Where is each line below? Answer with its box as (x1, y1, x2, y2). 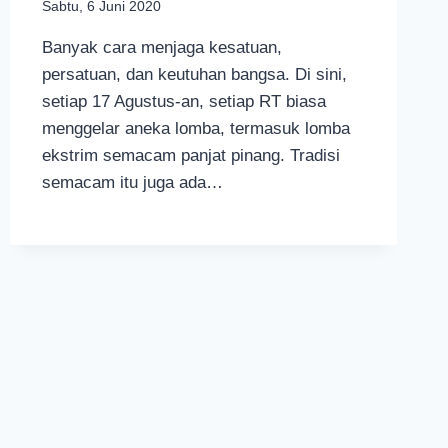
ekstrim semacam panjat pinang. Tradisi (41, 146, 340, 166)
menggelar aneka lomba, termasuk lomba (41, 119, 350, 139)
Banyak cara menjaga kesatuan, (41, 38, 282, 58)
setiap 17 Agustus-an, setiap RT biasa (41, 92, 326, 112)
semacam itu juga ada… (41, 173, 223, 193)
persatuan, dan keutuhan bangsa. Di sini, (41, 65, 347, 85)
